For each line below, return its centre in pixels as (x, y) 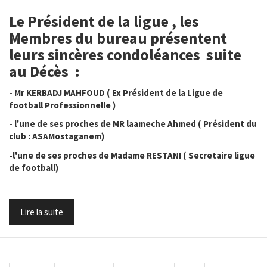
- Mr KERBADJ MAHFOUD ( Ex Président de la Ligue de (116, 92)
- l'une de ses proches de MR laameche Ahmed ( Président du (133, 124)
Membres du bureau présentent (119, 38)
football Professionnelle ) (62, 105)
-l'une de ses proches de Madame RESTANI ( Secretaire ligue (132, 155)
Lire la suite (42, 212)
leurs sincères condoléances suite (125, 55)
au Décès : (44, 71)
